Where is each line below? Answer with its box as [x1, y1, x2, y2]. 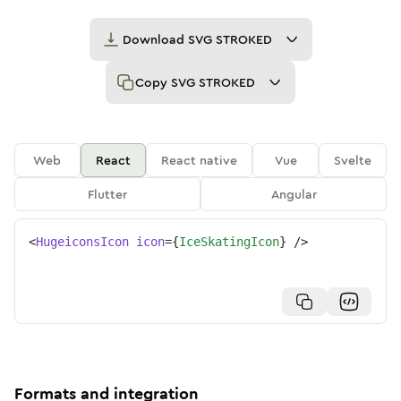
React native [161, 151, 238, 169]
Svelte [334, 151, 372, 169]
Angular [270, 185, 317, 203]
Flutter [88, 185, 127, 203]
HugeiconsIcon [36, 235, 129, 249]
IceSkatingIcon [179, 235, 279, 249]
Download [122, 30, 188, 48]
